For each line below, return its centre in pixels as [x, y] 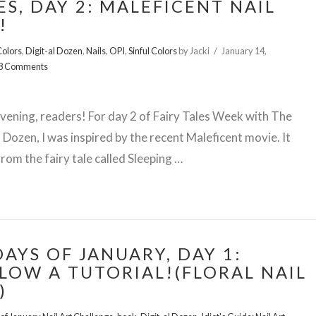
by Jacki [194, 50]
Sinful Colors [153, 50]
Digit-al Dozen [54, 50]
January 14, [244, 50]
